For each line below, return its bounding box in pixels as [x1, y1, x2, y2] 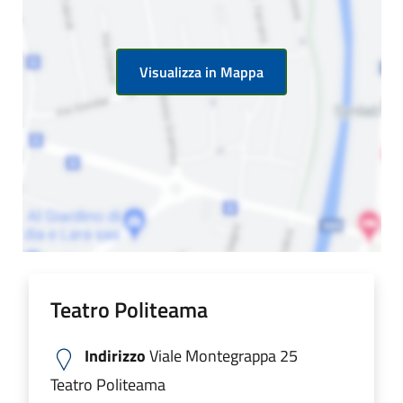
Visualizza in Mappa [139, 61, 264, 83]
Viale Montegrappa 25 [146, 344, 298, 368]
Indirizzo [85, 344, 146, 368]
